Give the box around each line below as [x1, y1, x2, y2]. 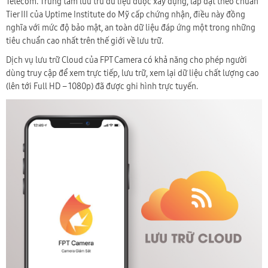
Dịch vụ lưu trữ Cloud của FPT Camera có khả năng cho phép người [6, 55, 247, 66]
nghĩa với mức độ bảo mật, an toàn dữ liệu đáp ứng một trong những [6, 23, 255, 33]
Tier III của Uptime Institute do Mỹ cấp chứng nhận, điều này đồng [6, 10, 245, 20]
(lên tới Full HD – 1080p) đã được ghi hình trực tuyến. [6, 81, 198, 92]
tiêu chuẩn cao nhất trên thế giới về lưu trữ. [6, 36, 165, 47]
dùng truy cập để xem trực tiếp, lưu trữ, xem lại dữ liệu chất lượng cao [6, 68, 259, 79]
